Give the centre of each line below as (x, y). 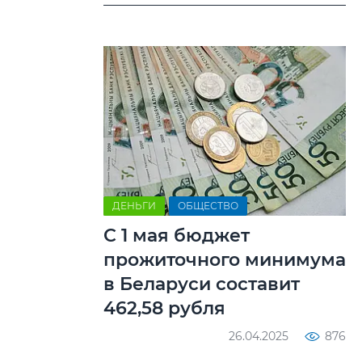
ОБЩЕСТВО (208, 205)
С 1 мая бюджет (177, 235)
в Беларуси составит (202, 284)
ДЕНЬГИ (134, 205)
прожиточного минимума (225, 259)
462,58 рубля (164, 308)
